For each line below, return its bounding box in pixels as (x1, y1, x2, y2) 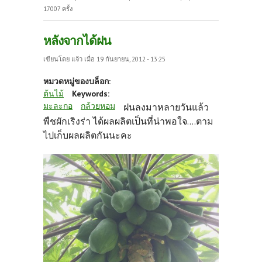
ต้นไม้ (43, 88, 64, 99)
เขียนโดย (43, 55, 71, 63)
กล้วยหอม (81, 101, 115, 111)
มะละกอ (43, 101, 73, 111)
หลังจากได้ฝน (43, 33, 111, 49)
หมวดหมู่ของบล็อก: (43, 76, 113, 87)
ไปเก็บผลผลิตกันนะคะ (43, 129, 132, 141)
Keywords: (72, 88, 112, 99)
